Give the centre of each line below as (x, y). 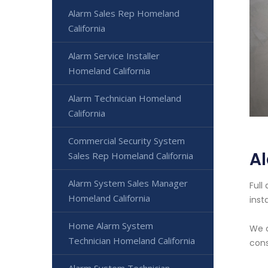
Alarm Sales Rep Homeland (124, 13)
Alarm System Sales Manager (128, 183)
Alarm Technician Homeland (125, 98)
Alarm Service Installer (114, 56)
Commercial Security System (127, 141)
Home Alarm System (111, 226)
